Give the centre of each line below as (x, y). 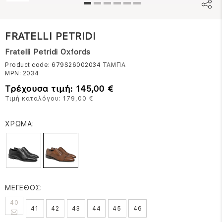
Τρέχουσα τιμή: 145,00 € (59, 88)
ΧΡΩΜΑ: (20, 124)
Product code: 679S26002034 (54, 65)
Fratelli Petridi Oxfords (48, 52)
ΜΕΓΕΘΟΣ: (24, 188)
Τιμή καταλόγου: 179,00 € (49, 98)
